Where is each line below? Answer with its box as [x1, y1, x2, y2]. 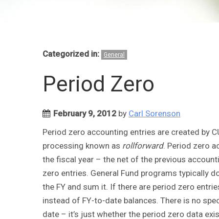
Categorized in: [43, 48, 101, 59]
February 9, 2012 [53, 108, 116, 118]
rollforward [122, 140, 163, 151]
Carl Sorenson [129, 108, 180, 118]
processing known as [43, 140, 122, 151]
